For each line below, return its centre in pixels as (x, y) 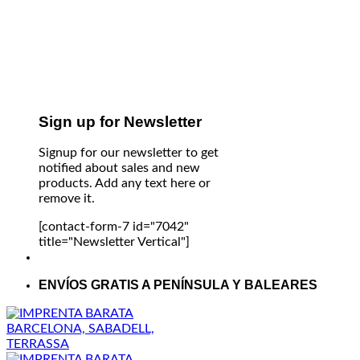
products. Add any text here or (125, 184)
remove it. (67, 199)
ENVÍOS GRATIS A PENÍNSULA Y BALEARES (178, 285)
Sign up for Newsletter (120, 121)
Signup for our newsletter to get (129, 153)
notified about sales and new (119, 168)
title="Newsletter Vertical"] (114, 242)
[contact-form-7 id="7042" (114, 227)
